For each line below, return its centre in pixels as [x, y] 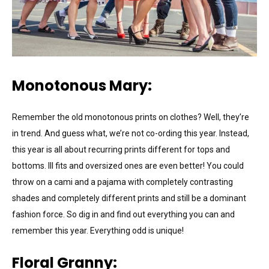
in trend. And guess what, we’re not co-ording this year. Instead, [131, 133]
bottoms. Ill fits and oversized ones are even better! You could [128, 165]
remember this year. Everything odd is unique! [98, 230]
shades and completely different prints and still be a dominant [129, 198]
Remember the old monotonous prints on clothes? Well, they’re [131, 117]
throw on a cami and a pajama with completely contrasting [122, 182]
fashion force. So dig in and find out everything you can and [123, 214]
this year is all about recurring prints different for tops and [121, 149]
